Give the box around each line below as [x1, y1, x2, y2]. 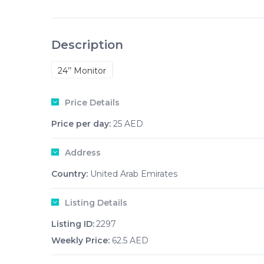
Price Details [65, 97, 120, 108]
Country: [51, 169, 88, 179]
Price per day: [51, 118, 111, 129]
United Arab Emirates [88, 169, 177, 179]
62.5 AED [110, 235, 148, 246]
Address [65, 147, 101, 158]
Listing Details [65, 197, 127, 208]
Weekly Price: [51, 235, 110, 246]
